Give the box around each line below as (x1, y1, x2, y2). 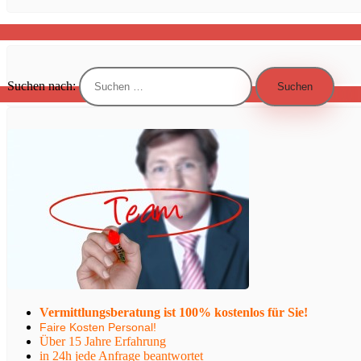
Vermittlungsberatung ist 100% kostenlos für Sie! (39, 305, 308, 320)
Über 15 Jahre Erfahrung (39, 334, 166, 349)
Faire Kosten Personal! (39, 321, 156, 334)
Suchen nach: (7, 79, 76, 93)
